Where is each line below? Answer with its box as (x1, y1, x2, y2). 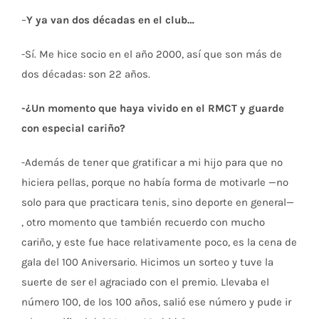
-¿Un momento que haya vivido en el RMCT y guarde (21, 101, 284, 115)
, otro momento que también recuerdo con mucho (21, 215, 265, 229)
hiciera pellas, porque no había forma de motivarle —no (21, 175, 288, 189)
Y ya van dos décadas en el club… (26, 13, 194, 26)
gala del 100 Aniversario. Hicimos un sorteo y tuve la (21, 255, 273, 268)
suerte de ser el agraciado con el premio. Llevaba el (21, 275, 269, 288)
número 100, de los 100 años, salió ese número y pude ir (21, 295, 291, 308)
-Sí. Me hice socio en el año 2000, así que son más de (21, 47, 282, 61)
